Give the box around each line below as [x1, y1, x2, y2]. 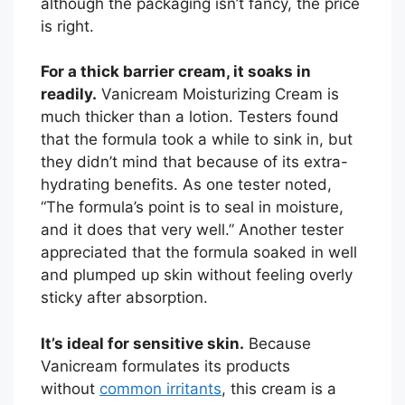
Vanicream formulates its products [41, 356, 290, 375]
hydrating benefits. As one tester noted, [41, 175, 332, 194]
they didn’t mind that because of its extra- [41, 153, 348, 172]
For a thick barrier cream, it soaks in [41, 62, 311, 81]
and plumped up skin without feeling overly [41, 266, 353, 285]
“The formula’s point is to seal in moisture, [41, 198, 344, 217]
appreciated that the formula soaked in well [41, 243, 357, 262]
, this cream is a [221, 379, 336, 398]
